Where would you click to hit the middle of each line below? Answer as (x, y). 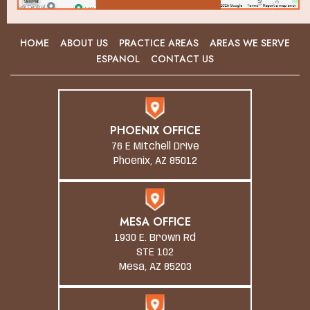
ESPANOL (118, 59)
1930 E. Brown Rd (155, 238)
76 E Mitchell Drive (155, 147)
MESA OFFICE (155, 222)
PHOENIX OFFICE (155, 131)
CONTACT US (182, 59)
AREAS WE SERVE (250, 43)
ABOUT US (84, 43)
